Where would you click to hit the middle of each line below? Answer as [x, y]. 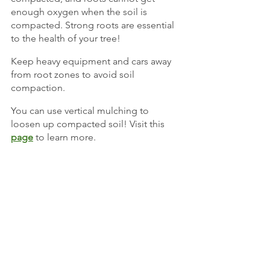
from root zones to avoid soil [74, 75]
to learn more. [64, 137]
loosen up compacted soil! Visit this [88, 124]
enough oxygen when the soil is [80, 12]
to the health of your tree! [66, 39]
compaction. [38, 88]
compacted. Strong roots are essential [94, 25]
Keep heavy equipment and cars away [92, 61]
